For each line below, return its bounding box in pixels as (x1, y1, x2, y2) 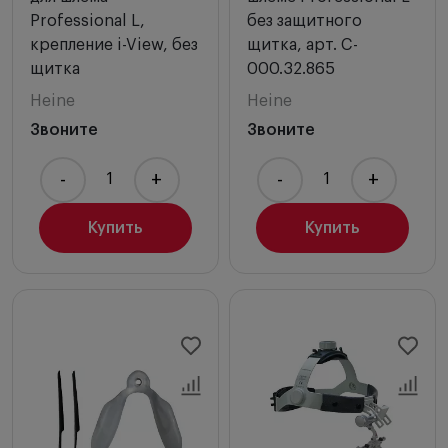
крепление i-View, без (30, 36, 198, 53)
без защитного (247, 12, 362, 29)
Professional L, (30, 12, 145, 29)
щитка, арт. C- (247, 36, 358, 53)
